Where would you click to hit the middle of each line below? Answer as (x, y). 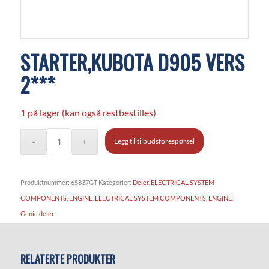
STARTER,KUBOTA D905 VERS (132, 62)
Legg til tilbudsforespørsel (155, 141)
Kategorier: (115, 183)
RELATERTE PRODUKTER (68, 259)
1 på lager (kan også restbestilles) (88, 112)
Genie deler (37, 214)
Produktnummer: (45, 183)
